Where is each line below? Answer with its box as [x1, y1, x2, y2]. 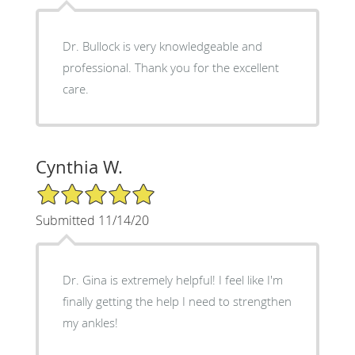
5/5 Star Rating [35, 181, 114, 197]
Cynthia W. [35, 155, 123, 178]
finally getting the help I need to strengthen [62, 292, 292, 309]
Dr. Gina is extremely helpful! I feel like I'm [62, 271, 283, 288]
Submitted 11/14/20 [35, 211, 149, 229]
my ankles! [62, 314, 118, 330]
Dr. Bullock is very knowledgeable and [62, 37, 262, 54]
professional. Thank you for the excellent [62, 59, 279, 75]
